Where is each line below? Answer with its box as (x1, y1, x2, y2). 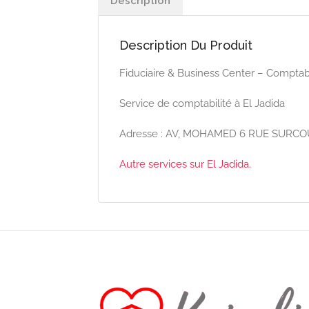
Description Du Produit (119, 37, 252, 52)
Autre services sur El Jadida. (119, 157, 251, 170)
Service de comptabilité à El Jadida (119, 97, 285, 110)
